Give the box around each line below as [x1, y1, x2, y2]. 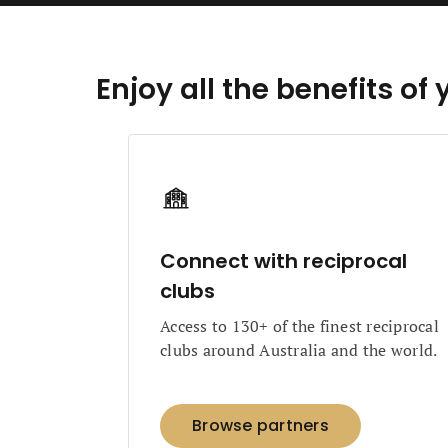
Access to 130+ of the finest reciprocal [160, 315, 439, 337]
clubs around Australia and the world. [160, 339, 438, 361]
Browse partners [192, 414, 329, 437]
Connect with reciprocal [160, 247, 408, 275]
